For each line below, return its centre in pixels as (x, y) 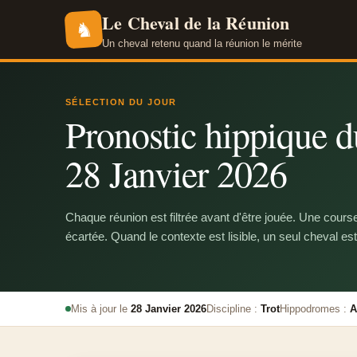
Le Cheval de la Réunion (196, 23)
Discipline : (233, 309)
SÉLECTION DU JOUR (121, 102)
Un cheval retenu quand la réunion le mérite (202, 43)
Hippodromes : (315, 309)
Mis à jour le (101, 309)
